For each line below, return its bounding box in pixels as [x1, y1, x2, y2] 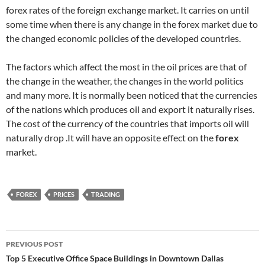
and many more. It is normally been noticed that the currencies [6, 89, 257, 101]
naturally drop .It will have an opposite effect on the [6, 132, 215, 143]
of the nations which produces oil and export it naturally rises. [6, 104, 254, 115]
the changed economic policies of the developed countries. [6, 33, 241, 44]
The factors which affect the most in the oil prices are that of [6, 61, 247, 72]
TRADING [91, 190, 120, 198]
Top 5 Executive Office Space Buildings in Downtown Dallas [6, 253, 224, 263]
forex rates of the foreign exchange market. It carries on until [6, 4, 249, 15]
